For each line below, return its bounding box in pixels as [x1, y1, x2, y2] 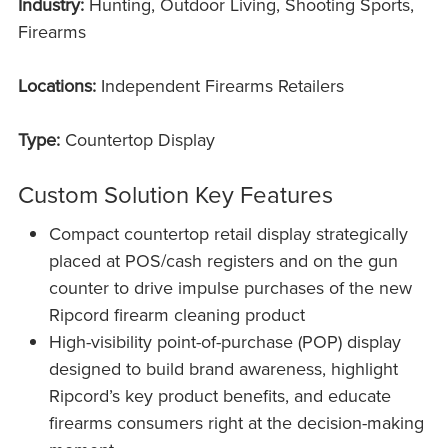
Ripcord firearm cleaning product [49, 301, 306, 327]
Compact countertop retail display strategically [49, 220, 409, 246]
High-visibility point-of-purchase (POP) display [49, 328, 402, 354]
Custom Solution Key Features [17, 176, 333, 211]
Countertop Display [64, 126, 215, 152]
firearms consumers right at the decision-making [49, 409, 425, 435]
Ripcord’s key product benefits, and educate [49, 382, 392, 408]
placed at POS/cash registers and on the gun [49, 247, 399, 273]
